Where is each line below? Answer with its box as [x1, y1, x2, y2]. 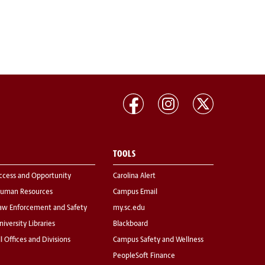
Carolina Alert [113, 173, 156, 180]
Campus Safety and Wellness [113, 237, 203, 244]
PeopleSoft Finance [113, 253, 175, 260]
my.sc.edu [113, 205, 145, 212]
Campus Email [113, 189, 157, 196]
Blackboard [113, 221, 148, 228]
